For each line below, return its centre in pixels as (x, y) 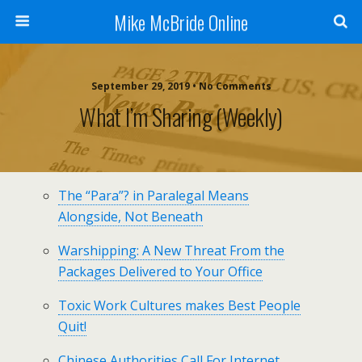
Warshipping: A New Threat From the (172, 250)
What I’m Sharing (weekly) (181, 116)
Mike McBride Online (181, 22)
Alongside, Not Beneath (131, 217)
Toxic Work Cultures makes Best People (180, 305)
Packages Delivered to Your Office (161, 271)
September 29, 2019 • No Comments (181, 86)
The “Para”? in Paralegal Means (154, 196)
